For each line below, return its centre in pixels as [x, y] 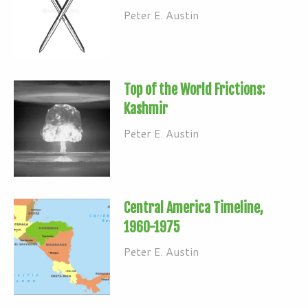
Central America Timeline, [194, 208]
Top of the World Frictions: [194, 89]
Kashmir [146, 109]
